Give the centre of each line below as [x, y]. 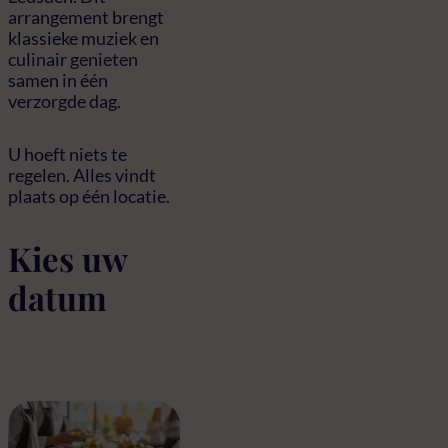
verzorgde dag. [64, 100]
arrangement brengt [86, 16]
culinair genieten [73, 58]
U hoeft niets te [67, 153]
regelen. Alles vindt [82, 174]
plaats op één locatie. [89, 195]
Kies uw [67, 258]
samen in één [58, 79]
